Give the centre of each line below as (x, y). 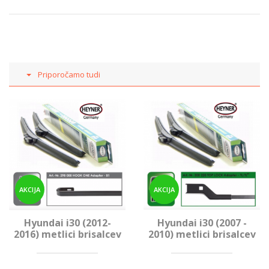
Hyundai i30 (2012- (67, 223)
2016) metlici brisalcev (67, 234)
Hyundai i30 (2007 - (202, 223)
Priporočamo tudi (69, 75)
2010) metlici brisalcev (202, 234)
